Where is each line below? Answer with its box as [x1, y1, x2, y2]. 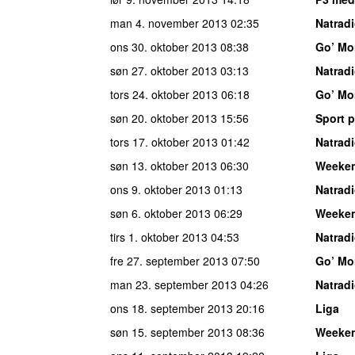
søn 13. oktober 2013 [110, 157, 217, 174]
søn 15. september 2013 [110, 323, 233, 340]
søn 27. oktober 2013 [110, 62, 217, 78]
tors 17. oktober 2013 [110, 133, 218, 150]
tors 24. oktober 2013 [110, 86, 218, 102]
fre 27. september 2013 [110, 252, 228, 269]
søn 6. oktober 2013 [110, 204, 211, 221]
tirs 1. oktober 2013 [110, 228, 208, 245]
